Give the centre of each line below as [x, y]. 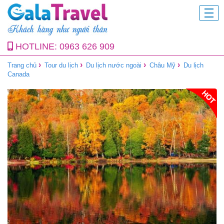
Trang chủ [22, 65]
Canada [18, 74]
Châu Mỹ [162, 65]
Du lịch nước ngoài [114, 65]
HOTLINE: [36, 46]
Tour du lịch [61, 65]
